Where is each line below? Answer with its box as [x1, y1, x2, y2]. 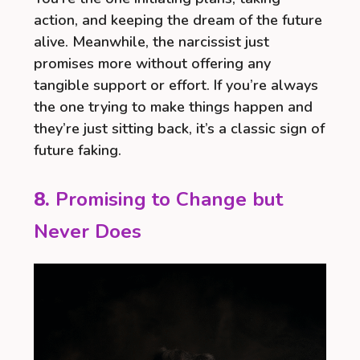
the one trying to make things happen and [34, 96, 313, 117]
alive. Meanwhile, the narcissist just [34, 31, 269, 51]
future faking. [34, 140, 121, 160]
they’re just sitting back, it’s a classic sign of [34, 118, 325, 138]
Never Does [34, 218, 141, 244]
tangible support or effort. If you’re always [34, 75, 318, 95]
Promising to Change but [55, 186, 283, 212]
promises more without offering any [34, 53, 271, 73]
